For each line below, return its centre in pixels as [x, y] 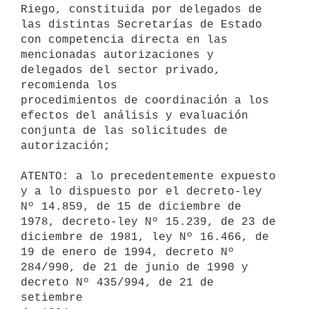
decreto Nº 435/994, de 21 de [117, 282]
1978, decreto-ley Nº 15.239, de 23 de [148, 222]
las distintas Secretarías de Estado [141, 24]
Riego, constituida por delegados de [145, 9]
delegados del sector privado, [121, 70]
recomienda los [72, 85]
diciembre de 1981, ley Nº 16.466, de [145, 237]
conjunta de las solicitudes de [124, 131]
